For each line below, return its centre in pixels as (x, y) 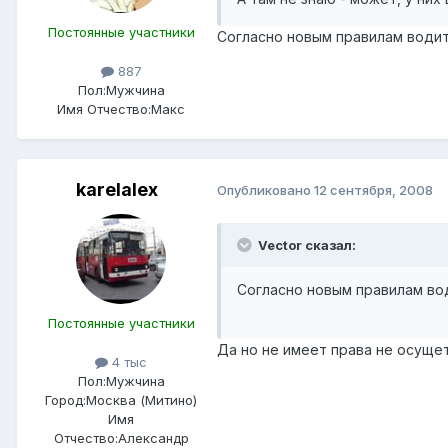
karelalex (117, 189)
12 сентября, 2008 (373, 190)
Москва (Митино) (141, 400)
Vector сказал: (305, 244)
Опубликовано (265, 190)
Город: (65, 400)
